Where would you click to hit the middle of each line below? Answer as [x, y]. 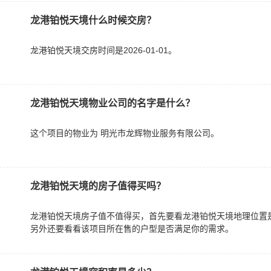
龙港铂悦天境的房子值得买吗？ [98, 186]
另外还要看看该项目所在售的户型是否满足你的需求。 [132, 229]
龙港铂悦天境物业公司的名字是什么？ [113, 103]
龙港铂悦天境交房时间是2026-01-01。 [103, 50]
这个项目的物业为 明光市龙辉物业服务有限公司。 [125, 133]
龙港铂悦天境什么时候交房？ [93, 20]
